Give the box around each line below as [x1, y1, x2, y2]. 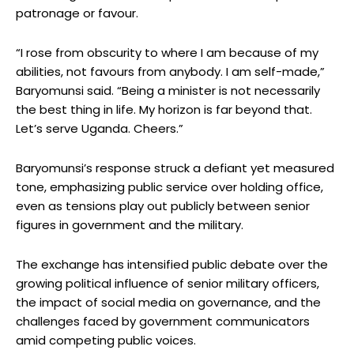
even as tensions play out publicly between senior [16, 197, 310, 214]
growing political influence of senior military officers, [16, 274, 319, 292]
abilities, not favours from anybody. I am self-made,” [16, 62, 325, 80]
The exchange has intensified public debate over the [16, 255, 328, 273]
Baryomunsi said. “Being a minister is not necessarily [16, 81, 320, 99]
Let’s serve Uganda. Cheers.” [16, 119, 183, 137]
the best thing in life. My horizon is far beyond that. [16, 100, 312, 118]
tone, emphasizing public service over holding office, [16, 178, 323, 195]
